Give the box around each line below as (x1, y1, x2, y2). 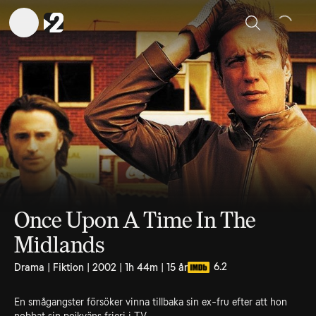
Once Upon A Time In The (14, 207, 256, 233)
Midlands (14, 231, 104, 258)
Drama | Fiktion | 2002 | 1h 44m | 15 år (14, 262, 188, 273)
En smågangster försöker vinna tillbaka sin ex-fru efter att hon (14, 296, 287, 308)
